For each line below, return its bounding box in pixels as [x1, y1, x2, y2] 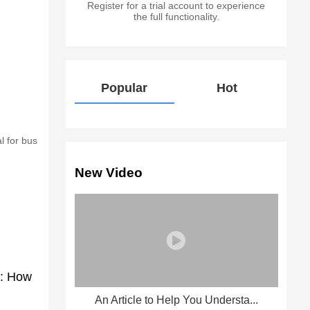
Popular [101, 81, 148, 95]
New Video [74, 165, 143, 181]
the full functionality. [133, 11, 219, 23]
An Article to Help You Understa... [94, 293, 258, 306]
